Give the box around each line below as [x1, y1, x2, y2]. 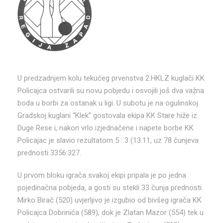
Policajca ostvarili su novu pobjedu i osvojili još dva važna [17, 86, 204, 95]
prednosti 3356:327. [17, 148, 81, 157]
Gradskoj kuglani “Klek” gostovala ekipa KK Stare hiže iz [17, 111, 197, 120]
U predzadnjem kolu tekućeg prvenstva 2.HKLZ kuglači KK [17, 73, 205, 83]
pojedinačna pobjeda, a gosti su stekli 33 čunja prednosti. [17, 183, 203, 192]
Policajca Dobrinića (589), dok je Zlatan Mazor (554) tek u [17, 208, 204, 217]
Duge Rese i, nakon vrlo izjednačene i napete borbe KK [17, 123, 194, 132]
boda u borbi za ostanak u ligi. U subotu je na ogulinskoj [17, 98, 198, 108]
